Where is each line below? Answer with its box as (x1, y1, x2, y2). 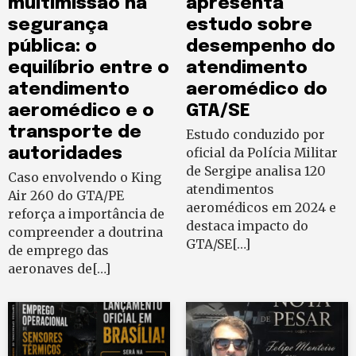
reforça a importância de (8, 206, 164, 222)
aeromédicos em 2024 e (186, 199, 336, 216)
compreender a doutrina (8, 224, 163, 241)
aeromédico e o (8, 102, 154, 121)
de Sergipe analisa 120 (186, 163, 326, 180)
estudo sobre (186, 16, 312, 35)
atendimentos (186, 181, 274, 198)
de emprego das (8, 242, 109, 259)
